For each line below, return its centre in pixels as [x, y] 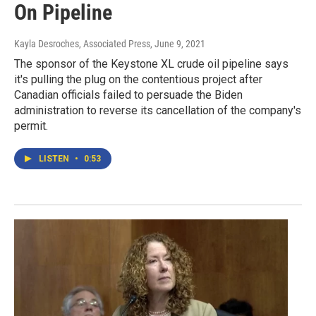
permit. [31, 126]
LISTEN [55, 158]
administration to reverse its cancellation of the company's [158, 110]
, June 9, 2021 [178, 43]
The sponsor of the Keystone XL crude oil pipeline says [151, 63]
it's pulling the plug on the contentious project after [138, 79]
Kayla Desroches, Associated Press [82, 43]
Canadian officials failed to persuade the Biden [128, 95]
